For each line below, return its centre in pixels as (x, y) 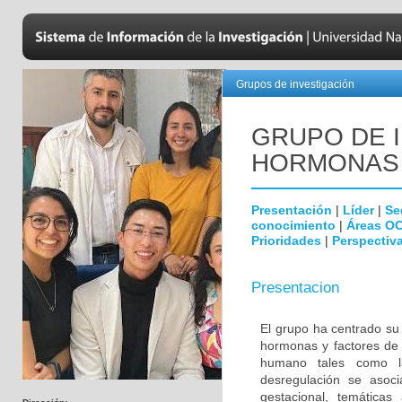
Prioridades (286, 240)
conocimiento (293, 225)
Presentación (292, 210)
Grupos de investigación (295, 84)
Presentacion (295, 288)
